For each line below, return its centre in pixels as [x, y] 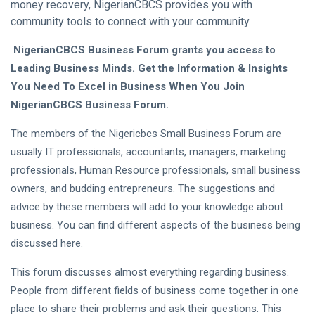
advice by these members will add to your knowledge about [147, 207]
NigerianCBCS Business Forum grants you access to [144, 50]
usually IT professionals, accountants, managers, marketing [148, 152]
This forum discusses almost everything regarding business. [150, 272]
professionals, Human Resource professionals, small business [155, 170]
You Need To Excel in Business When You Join [128, 86]
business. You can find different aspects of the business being [155, 225]
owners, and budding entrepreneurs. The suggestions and [143, 188]
